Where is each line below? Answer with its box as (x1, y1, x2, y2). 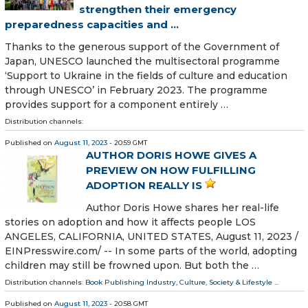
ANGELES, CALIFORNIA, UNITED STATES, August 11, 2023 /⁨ (5, 230, 298, 243)
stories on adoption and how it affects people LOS (5, 216, 256, 229)
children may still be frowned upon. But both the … (5, 259, 259, 272)
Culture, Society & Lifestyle (179, 278, 272, 287)
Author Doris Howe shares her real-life (86, 201, 279, 214)
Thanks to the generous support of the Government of (5, 40, 279, 53)
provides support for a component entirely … (5, 98, 228, 111)
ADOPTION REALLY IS (86, 178, 202, 192)
